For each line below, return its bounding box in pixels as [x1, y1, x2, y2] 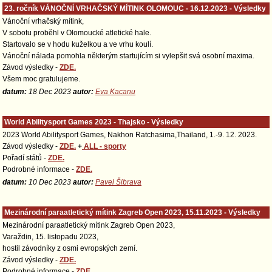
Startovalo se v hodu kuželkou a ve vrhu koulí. [2, 40, 153, 49]
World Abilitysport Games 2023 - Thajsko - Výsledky [4, 118, 183, 126]
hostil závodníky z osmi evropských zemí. [2, 244, 137, 253]
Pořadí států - [2, 154, 48, 162]
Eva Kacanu [95, 87, 135, 96]
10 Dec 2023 [27, 178, 73, 186]
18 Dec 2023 [27, 87, 73, 96]
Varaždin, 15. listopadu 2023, [2, 233, 98, 241]
